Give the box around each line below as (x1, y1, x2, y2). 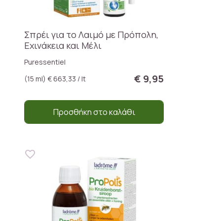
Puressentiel (24, 57, 66, 67)
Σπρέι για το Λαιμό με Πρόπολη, (24, 28, 158, 40)
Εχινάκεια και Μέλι (24, 39, 102, 51)
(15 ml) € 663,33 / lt (24, 74, 86, 83)
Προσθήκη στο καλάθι (53, 106, 135, 117)
